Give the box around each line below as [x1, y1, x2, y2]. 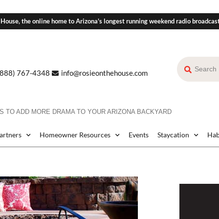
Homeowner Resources [40, 131, 110, 139]
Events [129, 131, 149, 139]
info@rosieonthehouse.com [61, 68, 148, 78]
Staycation [157, 131, 189, 139]
